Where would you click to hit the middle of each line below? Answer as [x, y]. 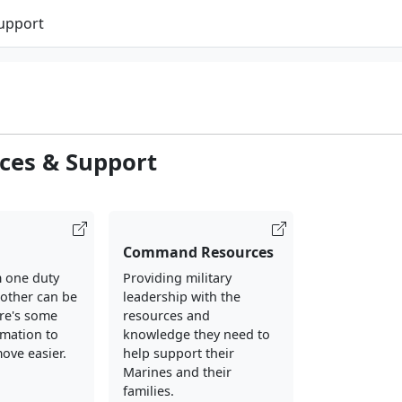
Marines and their [177, 372]
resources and [166, 315]
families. [148, 391]
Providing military [177, 278]
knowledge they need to [196, 334]
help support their [178, 353]
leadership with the [181, 297]
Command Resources [198, 252]
